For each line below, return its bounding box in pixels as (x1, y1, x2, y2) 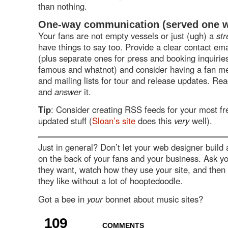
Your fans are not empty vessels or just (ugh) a (38, 29, 216, 42)
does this (135, 115, 174, 127)
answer (54, 85, 81, 98)
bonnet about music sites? (103, 192, 203, 205)
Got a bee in (38, 192, 87, 205)
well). (189, 115, 212, 127)
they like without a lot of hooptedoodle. (38, 175, 183, 187)
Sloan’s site (92, 115, 135, 127)
